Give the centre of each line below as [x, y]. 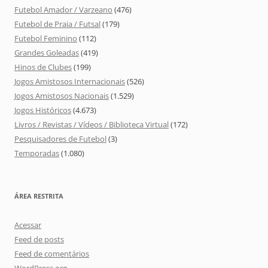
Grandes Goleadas [47, 53]
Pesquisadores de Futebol [60, 139]
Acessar [28, 225]
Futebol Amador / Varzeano [63, 10]
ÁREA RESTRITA [39, 196]
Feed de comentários [52, 254]
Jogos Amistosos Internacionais [70, 82]
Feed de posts [39, 240]
